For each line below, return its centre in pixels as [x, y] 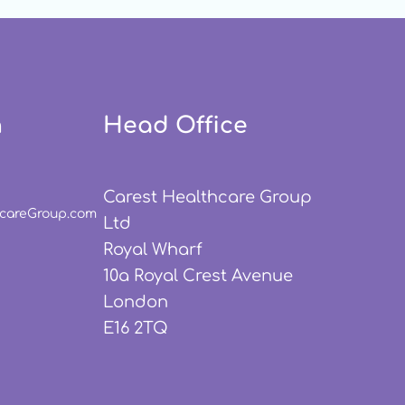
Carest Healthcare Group [207, 197]
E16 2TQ [135, 328]
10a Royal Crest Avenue [198, 275]
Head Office [175, 125]
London [135, 301]
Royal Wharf [152, 249]
